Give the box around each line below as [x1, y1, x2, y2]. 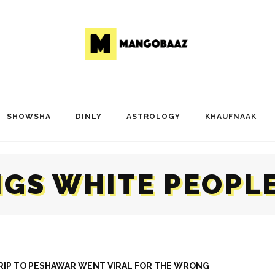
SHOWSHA [6, 112, 51, 121]
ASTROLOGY [126, 112, 180, 121]
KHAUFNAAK [204, 112, 257, 121]
